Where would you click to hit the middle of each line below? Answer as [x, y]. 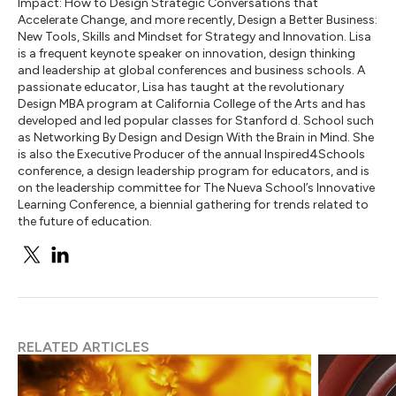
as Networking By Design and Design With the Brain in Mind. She [196, 137]
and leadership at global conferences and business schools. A [191, 70]
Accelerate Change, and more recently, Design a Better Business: [198, 20]
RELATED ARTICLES [84, 347]
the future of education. [85, 221]
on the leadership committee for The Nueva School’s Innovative [196, 188]
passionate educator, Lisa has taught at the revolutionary [181, 87]
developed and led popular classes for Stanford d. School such [196, 121]
